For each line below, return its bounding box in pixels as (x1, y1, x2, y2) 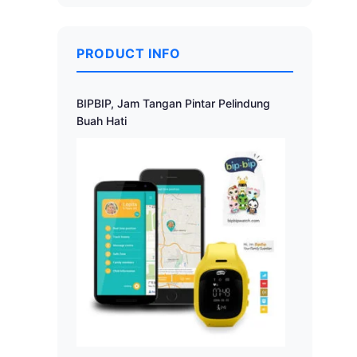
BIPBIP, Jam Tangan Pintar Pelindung (76, 96, 270, 111)
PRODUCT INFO (76, 45, 181, 62)
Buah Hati (76, 114, 127, 128)
